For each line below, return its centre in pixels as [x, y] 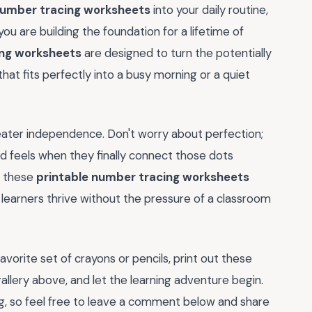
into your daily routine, [209, 9]
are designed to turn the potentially [177, 53]
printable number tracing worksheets [143, 177]
